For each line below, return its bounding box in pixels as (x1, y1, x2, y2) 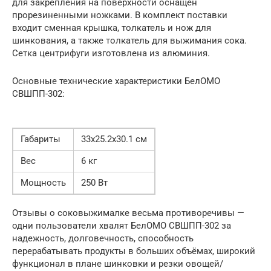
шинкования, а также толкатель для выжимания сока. (12, 35, 247, 47)
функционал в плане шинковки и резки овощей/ (12, 258, 223, 270)
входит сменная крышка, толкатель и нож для (12, 22, 211, 34)
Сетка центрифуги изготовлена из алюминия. (12, 48, 210, 59)
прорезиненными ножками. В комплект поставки (12, 10, 227, 21)
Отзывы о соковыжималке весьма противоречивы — (12, 207, 244, 219)
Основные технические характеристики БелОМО (12, 76, 220, 87)
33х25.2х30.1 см (81, 134, 147, 145)
